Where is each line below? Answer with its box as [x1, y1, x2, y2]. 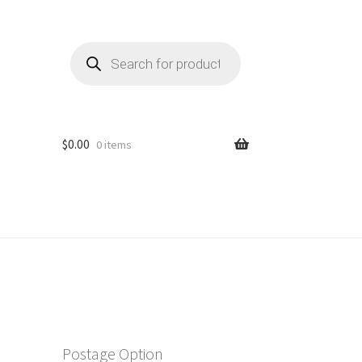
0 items [95, 137, 132, 153]
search [69, 50, 103, 65]
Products [69, 39, 114, 54]
